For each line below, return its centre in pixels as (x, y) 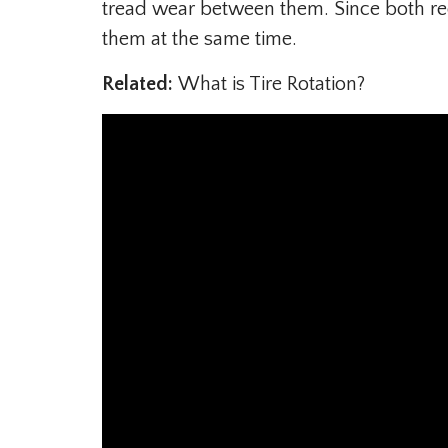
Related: (140, 83)
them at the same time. (199, 38)
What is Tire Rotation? (271, 83)
